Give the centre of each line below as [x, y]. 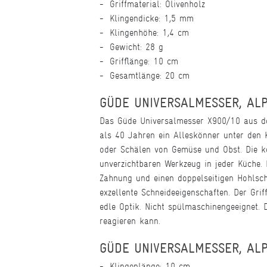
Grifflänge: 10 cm [144, 61]
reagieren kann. [130, 221]
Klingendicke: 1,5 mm [152, 18]
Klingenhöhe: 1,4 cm [149, 32]
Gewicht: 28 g [136, 47]
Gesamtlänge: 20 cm [150, 75]
